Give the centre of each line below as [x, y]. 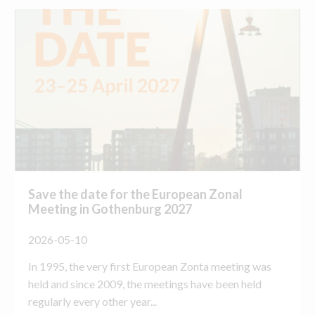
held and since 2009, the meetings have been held [145, 283]
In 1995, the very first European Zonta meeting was [150, 266]
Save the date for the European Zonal [135, 194]
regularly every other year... [92, 301]
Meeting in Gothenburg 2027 [110, 209]
